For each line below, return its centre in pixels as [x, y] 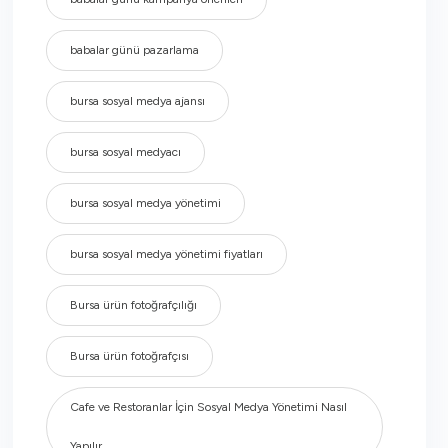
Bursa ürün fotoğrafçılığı [133, 305]
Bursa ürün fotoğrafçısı [129, 356]
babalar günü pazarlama [134, 50]
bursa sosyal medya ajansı [137, 101]
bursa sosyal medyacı [125, 152]
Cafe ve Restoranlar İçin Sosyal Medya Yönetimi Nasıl [208, 407]
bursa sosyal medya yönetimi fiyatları [166, 254]
